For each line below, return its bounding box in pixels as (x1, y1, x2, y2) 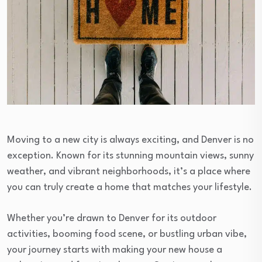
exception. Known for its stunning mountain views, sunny (7, 150, 254, 161)
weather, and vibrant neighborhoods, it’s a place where (7, 166, 250, 177)
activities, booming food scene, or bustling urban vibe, (7, 229, 247, 239)
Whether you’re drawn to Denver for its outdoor (7, 213, 216, 223)
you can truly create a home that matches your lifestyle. (7, 182, 252, 192)
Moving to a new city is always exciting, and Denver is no (7, 135, 254, 145)
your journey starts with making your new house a (7, 244, 222, 255)
